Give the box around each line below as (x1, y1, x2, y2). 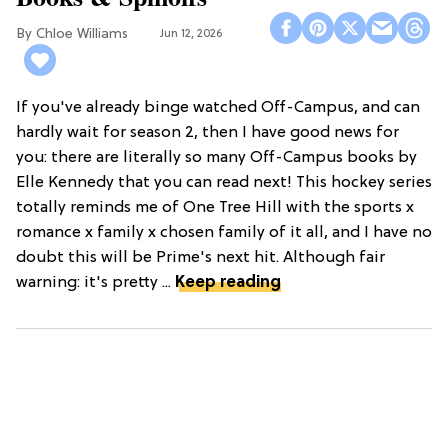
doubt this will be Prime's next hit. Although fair (16, 249, 385, 268)
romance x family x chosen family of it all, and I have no (16, 224, 432, 243)
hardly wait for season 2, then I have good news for (16, 124, 399, 143)
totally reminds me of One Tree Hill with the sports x (16, 199, 414, 218)
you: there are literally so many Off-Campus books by (16, 149, 417, 168)
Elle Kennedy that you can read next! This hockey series (16, 174, 432, 193)
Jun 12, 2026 (160, 26, 222, 41)
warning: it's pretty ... (16, 274, 175, 293)
